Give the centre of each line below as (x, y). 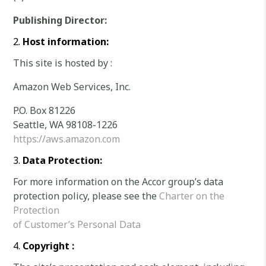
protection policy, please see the (86, 196)
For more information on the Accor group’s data (118, 182)
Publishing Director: (60, 20)
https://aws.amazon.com (67, 139)
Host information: (66, 42)
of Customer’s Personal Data (77, 224)
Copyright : (49, 246)
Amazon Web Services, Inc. (72, 87)
